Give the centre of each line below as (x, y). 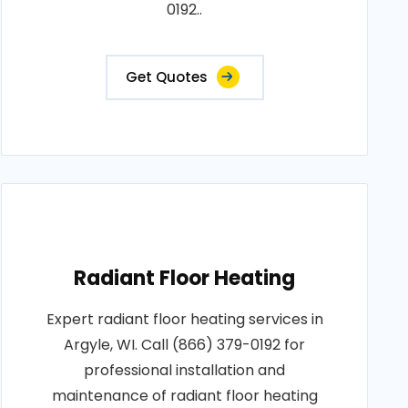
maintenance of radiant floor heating (184, 396)
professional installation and (185, 370)
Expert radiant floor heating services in (184, 319)
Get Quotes (166, 77)
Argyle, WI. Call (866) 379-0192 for (185, 345)
